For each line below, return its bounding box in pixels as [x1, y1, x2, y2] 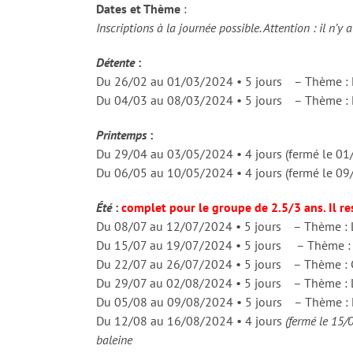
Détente [96, 54, 135, 70]
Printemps [96, 126, 147, 143]
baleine [96, 331, 132, 347]
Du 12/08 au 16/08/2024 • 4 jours [96, 312, 285, 329]
